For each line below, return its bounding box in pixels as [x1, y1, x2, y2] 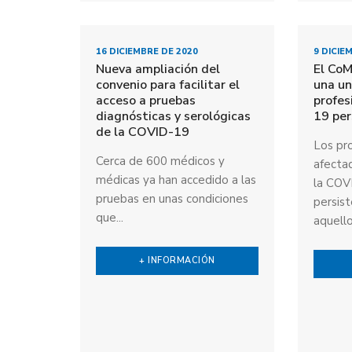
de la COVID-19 [96, 123, 189, 141]
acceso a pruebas [96, 91, 196, 109]
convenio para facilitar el [96, 75, 240, 93]
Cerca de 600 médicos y [96, 152, 225, 169]
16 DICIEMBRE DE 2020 [96, 45, 198, 57]
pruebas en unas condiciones [96, 190, 248, 207]
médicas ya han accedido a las [96, 171, 256, 188]
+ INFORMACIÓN [139, 254, 215, 266]
